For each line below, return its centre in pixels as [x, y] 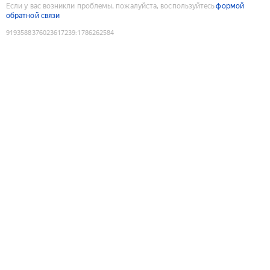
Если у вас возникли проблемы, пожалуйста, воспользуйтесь [111, 6]
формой [230, 6]
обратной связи [33, 15]
